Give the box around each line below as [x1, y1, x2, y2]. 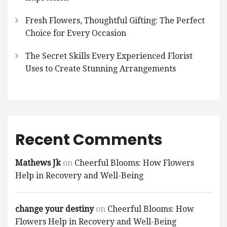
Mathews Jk [15, 158, 61, 168]
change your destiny [15, 204, 94, 214]
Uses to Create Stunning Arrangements [25, 64, 176, 74]
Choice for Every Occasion [25, 28, 126, 39]
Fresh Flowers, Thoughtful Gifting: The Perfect [25, 16, 205, 26]
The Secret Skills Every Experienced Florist [25, 51, 193, 61]
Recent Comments [15, 129, 163, 151]
